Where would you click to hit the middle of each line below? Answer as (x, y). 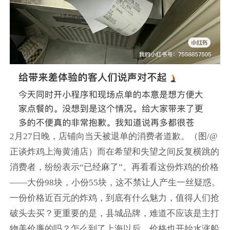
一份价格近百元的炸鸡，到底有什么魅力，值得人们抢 (114, 198)
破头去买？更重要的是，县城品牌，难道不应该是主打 (114, 214)
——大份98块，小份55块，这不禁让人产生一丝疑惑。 (115, 183)
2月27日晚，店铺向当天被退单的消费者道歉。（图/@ (113, 137)
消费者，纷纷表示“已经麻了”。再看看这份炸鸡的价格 (114, 167)
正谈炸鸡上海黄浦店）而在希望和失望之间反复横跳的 (114, 152)
